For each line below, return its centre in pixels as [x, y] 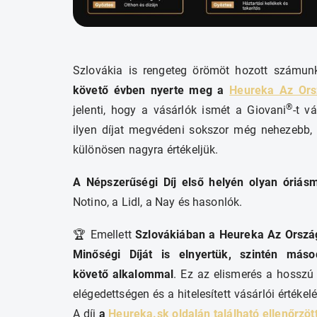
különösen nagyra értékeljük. [146, 150]
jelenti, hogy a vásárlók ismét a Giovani [180, 110]
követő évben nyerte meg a [151, 91]
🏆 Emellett [104, 235]
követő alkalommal [123, 275]
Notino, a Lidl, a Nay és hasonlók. [158, 202]
